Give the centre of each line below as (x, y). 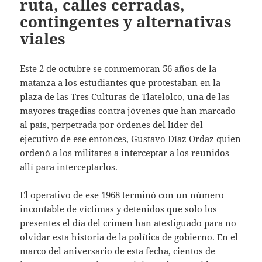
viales (43, 38)
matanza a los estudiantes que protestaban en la (120, 82)
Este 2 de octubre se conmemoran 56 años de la (118, 68)
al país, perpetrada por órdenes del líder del (112, 124)
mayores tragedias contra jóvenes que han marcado (128, 110)
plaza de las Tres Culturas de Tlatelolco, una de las (125, 96)
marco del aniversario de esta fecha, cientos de (118, 251)
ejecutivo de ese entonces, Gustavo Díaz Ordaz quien (131, 138)
